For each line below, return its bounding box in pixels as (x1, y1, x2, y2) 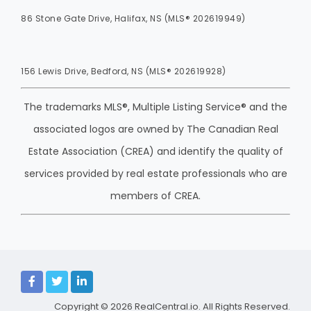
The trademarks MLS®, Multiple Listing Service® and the (24, 100, 287, 115)
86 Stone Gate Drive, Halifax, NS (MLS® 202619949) (21, 12, 246, 25)
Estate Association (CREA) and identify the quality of (28, 144, 283, 159)
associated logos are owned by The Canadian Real (33, 122, 278, 137)
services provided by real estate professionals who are (24, 167, 287, 181)
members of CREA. (110, 189, 201, 203)
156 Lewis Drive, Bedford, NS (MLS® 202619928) (21, 65, 226, 78)
